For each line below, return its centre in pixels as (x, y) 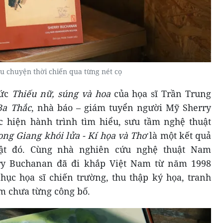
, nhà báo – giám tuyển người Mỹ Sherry (121, 108)
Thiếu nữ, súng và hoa (63, 94)
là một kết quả (179, 136)
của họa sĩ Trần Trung (162, 94)
